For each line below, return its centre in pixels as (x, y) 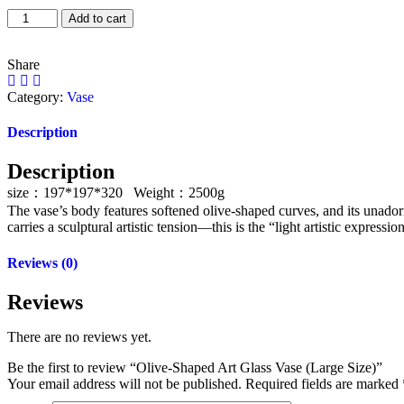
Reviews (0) (42, 262)
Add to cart (98, 18)
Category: (37, 96)
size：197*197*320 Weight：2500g (116, 193)
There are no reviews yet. (79, 336)
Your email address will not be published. (124, 383)
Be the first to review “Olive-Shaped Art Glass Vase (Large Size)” (195, 367)
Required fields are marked (324, 383)
